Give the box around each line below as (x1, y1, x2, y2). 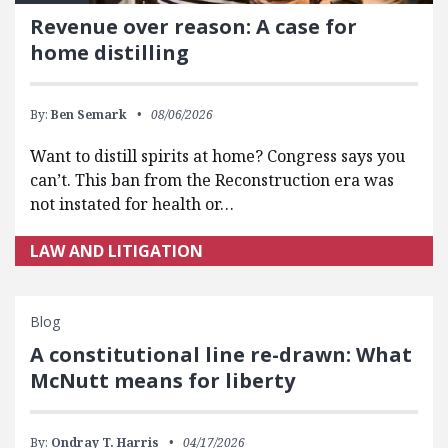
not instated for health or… (30, 193, 234, 216)
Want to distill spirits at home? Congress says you (30, 145, 405, 168)
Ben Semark (51, 106, 127, 124)
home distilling (30, 39, 189, 67)
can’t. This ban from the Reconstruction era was (30, 169, 394, 192)
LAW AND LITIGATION (30, 240, 203, 263)
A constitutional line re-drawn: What (30, 341, 412, 369)
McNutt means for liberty (30, 367, 295, 395)
